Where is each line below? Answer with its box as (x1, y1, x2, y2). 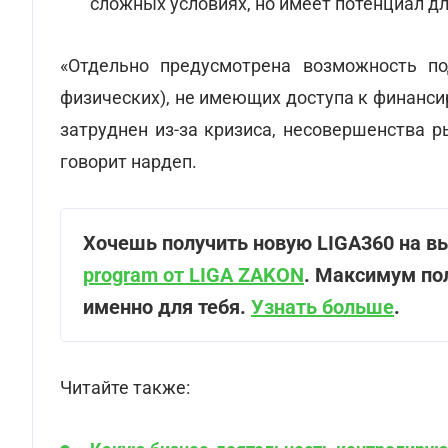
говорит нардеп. (60, 151, 197, 172)
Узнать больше (251, 295, 394, 319)
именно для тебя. (83, 295, 251, 319)
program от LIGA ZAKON (83, 263, 304, 287)
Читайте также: (60, 377, 190, 398)
